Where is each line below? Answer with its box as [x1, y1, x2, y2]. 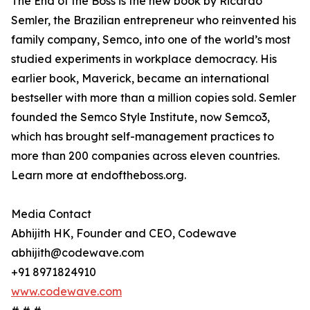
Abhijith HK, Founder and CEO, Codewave [11, 226, 237, 241]
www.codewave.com [11, 284, 122, 299]
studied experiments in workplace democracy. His [11, 52, 277, 66]
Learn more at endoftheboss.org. [11, 168, 186, 183]
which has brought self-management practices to [11, 129, 274, 144]
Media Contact [11, 207, 91, 221]
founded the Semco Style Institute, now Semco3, [11, 110, 270, 125]
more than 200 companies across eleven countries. [11, 149, 280, 163]
